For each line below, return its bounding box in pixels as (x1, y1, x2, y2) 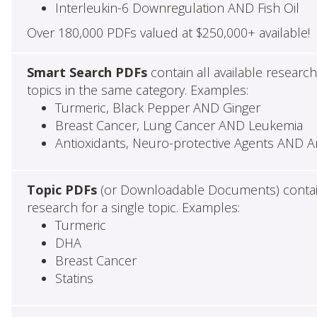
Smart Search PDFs (26, 64, 147, 81)
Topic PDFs (26, 181, 97, 199)
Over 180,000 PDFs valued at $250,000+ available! (26, 24, 310, 42)
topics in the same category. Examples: (26, 81, 248, 99)
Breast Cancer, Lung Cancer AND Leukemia (54, 117, 303, 134)
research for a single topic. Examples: (26, 199, 240, 217)
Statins (54, 270, 93, 287)
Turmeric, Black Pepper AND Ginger (54, 99, 260, 117)
